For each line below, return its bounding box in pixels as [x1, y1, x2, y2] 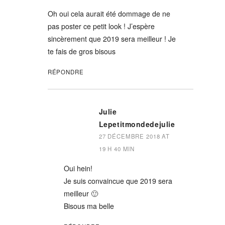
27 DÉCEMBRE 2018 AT [98, 132, 170, 140]
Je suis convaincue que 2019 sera [63, 176, 172, 186]
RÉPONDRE [47, 68, 84, 76]
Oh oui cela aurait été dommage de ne [47, 9, 170, 19]
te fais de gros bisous [47, 46, 116, 56]
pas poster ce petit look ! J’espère [47, 21, 155, 31]
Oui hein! [63, 163, 92, 173]
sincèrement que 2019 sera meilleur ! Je [47, 34, 176, 44]
